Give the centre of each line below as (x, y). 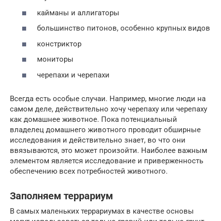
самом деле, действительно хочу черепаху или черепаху (109, 109)
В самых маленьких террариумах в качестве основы (102, 211)
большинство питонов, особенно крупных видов (124, 28)
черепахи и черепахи (73, 75)
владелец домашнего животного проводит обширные (105, 129)
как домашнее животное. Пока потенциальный (93, 119)
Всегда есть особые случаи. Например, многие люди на (108, 98)
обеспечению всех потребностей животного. (89, 171)
